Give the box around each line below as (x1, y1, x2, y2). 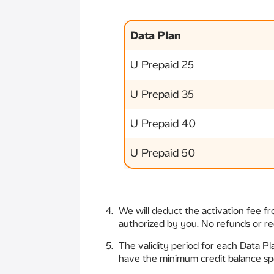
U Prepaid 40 (130, 117, 196, 130)
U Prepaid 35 (130, 87, 194, 101)
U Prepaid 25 (130, 58, 194, 72)
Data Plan (130, 29, 181, 42)
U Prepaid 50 (130, 146, 196, 160)
